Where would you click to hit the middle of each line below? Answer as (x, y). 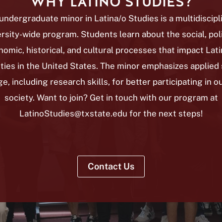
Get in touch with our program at (154, 98)
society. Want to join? (47, 98)
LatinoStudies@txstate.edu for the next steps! (111, 113)
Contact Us (111, 166)
